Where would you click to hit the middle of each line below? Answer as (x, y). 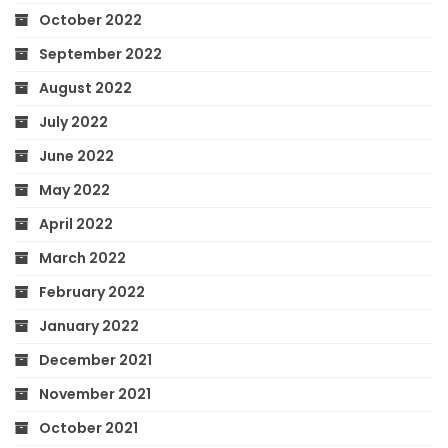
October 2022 (90, 20)
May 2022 (74, 190)
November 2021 (95, 394)
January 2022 (89, 326)
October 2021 (88, 428)
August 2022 (85, 88)
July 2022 (73, 122)
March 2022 (82, 258)
